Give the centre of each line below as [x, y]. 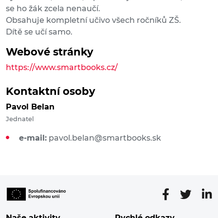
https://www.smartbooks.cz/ [62, 68]
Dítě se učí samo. [39, 32]
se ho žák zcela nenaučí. [53, 9]
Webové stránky [50, 52]
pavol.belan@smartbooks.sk [105, 138]
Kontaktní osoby [51, 91]
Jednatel [20, 119]
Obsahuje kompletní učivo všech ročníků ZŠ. [93, 20]
